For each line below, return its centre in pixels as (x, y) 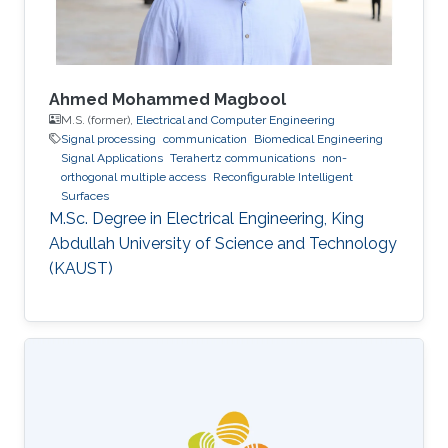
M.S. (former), (98, 119)
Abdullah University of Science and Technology (223, 243)
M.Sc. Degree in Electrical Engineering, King (206, 218)
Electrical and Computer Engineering (235, 119)
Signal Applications (112, 157)
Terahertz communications (242, 157)
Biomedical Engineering (318, 138)
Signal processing (108, 138)
